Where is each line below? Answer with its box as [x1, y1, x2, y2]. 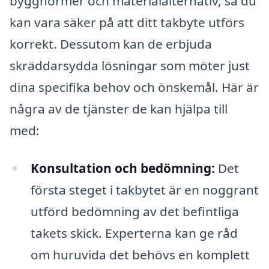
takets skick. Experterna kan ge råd [30, 225, 238, 242]
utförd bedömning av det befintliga [30, 203, 239, 220]
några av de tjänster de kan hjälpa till [10, 100, 228, 117]
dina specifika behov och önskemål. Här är [10, 78, 259, 95]
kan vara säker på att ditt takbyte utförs [10, 13, 244, 31]
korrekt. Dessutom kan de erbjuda [10, 35, 212, 52]
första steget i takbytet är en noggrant [30, 181, 259, 199]
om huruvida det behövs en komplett [30, 246, 250, 264]
